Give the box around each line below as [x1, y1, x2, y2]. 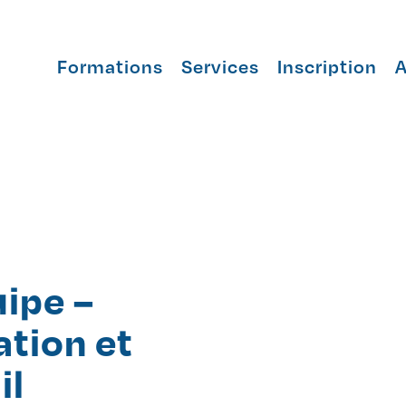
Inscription [277, 54, 378, 79]
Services [181, 54, 260, 79]
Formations [57, 54, 164, 79]
